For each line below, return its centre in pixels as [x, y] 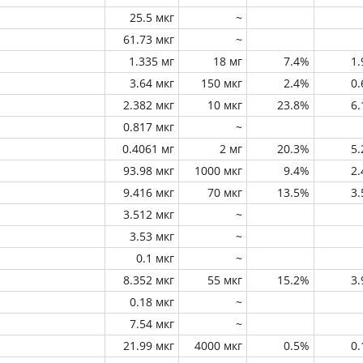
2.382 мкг [149, 105]
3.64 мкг [152, 83]
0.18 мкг [152, 302]
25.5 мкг [152, 17]
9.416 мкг [149, 192]
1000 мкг [218, 171]
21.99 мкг [149, 346]
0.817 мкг [149, 127]
